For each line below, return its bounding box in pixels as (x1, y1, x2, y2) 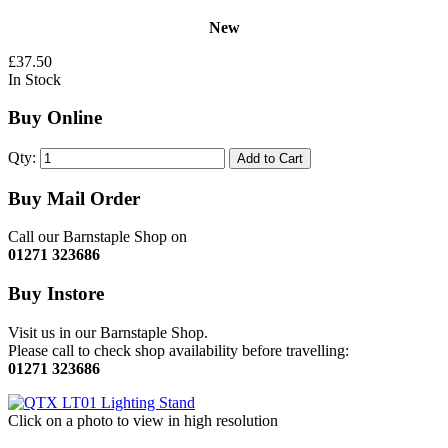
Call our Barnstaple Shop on (8, 228, 187, 246)
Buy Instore (8, 283, 104, 305)
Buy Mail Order (8, 187, 140, 209)
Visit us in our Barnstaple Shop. (8, 323, 208, 341)
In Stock (8, 70, 61, 88)
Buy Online (8, 107, 102, 129)
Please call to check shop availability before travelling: (8, 341, 349, 359)
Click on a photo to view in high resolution (8, 411, 278, 429)
